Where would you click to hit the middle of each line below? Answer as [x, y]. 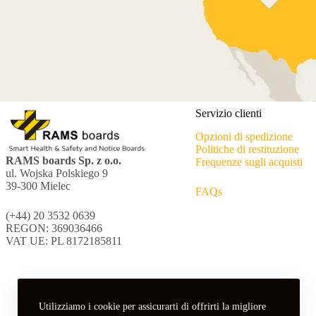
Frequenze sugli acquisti [249, 162]
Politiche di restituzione [247, 150]
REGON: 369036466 [54, 229]
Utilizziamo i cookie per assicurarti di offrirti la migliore [152, 306]
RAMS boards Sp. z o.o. [63, 161]
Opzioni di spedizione [244, 137]
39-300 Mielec [38, 186]
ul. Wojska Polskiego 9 [57, 174]
